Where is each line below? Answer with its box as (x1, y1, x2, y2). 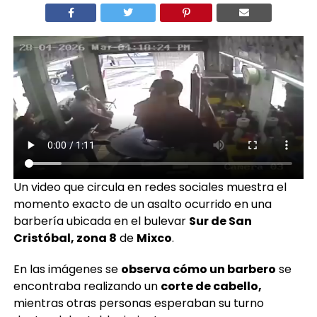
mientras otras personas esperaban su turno (13, 294, 264, 311)
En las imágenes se (13, 260, 121, 277)
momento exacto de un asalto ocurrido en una (13, 195, 272, 212)
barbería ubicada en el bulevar (13, 212, 189, 229)
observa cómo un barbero (120, 260, 276, 277)
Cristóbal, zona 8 (13, 229, 117, 246)
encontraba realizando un (13, 277, 161, 294)
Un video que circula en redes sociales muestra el (13, 178, 287, 195)
